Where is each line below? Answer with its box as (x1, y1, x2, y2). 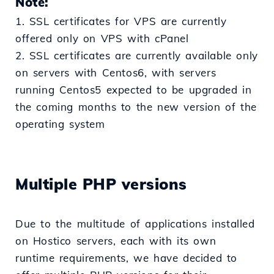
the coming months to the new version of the (15, 100, 257, 114)
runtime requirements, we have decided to (15, 251, 238, 265)
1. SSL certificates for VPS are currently (15, 15, 227, 28)
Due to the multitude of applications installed (15, 217, 255, 231)
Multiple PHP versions (15, 174, 187, 194)
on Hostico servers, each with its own (15, 234, 217, 248)
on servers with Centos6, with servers (15, 66, 217, 80)
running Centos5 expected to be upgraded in (15, 83, 252, 97)
